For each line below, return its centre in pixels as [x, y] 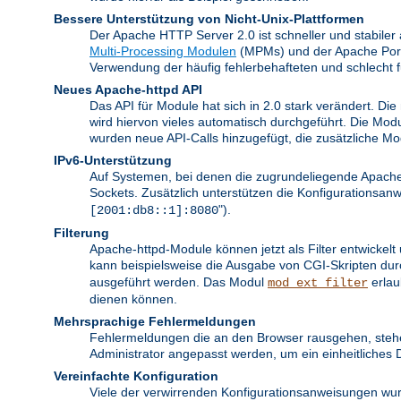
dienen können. [133, 299]
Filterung [81, 232]
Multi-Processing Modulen [163, 51]
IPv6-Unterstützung [113, 160]
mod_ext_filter [318, 282]
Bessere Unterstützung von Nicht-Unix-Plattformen [209, 18]
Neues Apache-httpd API [128, 89]
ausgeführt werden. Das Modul [179, 282]
